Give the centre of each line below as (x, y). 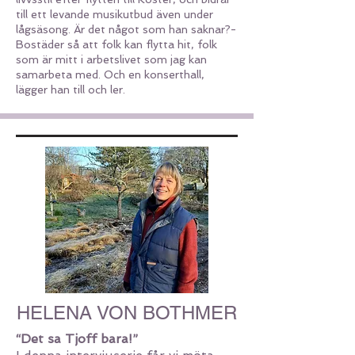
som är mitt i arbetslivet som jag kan (111, 59)
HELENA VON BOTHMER (127, 313)
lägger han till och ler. (72, 90)
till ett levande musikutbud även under (115, 14)
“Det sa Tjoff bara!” (77, 339)
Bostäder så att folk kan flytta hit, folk (116, 44)
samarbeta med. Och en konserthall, (110, 74)
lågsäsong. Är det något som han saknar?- (126, 29)
